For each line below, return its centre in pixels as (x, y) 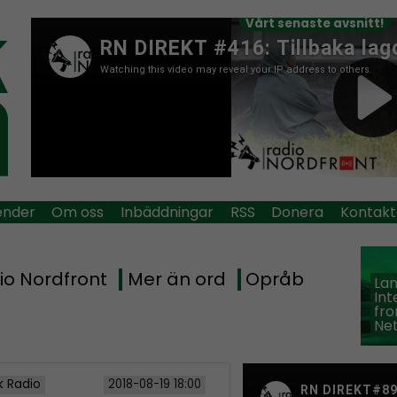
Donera (298, 212)
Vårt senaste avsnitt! (315, 23)
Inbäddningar (167, 212)
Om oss (78, 212)
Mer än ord (176, 280)
